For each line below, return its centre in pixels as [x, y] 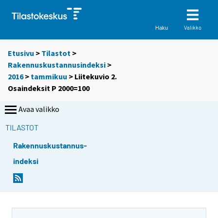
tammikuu [49, 77]
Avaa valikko [39, 109]
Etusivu [21, 53]
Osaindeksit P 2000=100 [49, 88]
